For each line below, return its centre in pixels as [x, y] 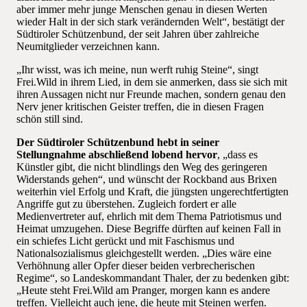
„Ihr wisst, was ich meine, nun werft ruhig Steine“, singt [137, 70]
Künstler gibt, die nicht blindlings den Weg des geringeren [142, 167]
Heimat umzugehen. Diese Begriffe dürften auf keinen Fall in [149, 229]
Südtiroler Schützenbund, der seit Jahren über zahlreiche [138, 34]
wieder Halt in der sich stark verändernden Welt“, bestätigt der [150, 22]
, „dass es [237, 155]
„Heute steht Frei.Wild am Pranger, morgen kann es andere [143, 291]
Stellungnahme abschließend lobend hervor [117, 155]
